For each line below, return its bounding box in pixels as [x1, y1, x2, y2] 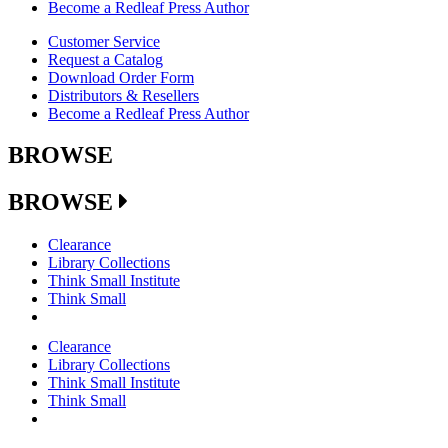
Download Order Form [48, 68, 194, 86]
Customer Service [48, 32, 160, 50]
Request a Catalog [48, 50, 163, 68]
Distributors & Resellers [48, 86, 199, 104]
